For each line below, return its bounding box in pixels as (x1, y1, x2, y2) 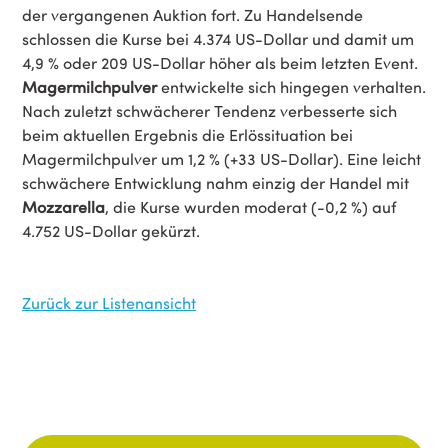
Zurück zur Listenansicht (22, 292, 196, 313)
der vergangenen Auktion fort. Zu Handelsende (22, 4, 363, 25)
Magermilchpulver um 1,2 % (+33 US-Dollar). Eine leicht (22, 148, 421, 169)
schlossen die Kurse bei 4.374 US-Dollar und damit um (22, 28, 414, 49)
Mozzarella (22, 196, 105, 217)
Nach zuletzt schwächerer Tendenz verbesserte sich (22, 100, 397, 121)
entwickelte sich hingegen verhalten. (157, 76, 426, 97)
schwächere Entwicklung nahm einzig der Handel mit (22, 172, 409, 193)
